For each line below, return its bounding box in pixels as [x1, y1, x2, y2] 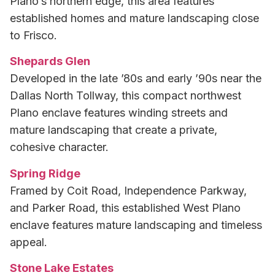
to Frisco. [10, 29, 57, 42]
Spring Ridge [10, 166, 80, 180]
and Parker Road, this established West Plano [10, 201, 241, 214]
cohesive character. [10, 141, 109, 154]
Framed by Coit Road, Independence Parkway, [10, 184, 247, 197]
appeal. [10, 235, 47, 249]
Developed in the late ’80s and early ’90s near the [10, 72, 261, 85]
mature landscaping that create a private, [10, 123, 217, 137]
